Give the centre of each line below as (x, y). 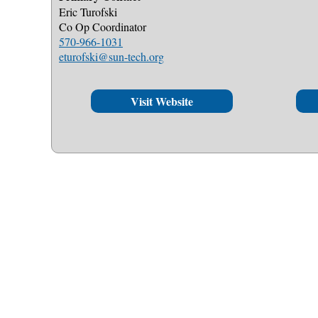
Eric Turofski (88, 12)
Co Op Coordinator (103, 27)
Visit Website (161, 101)
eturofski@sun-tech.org (111, 56)
